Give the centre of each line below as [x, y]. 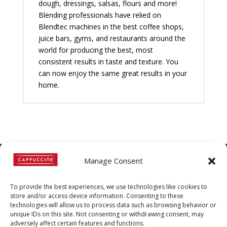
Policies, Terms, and [113, 215]
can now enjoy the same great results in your [112, 73]
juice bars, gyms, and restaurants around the [112, 39]
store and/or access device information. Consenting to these [97, 196]
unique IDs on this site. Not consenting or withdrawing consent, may [107, 214]
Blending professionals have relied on [100, 15]
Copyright [50, 182]
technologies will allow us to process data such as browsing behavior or [113, 205]
